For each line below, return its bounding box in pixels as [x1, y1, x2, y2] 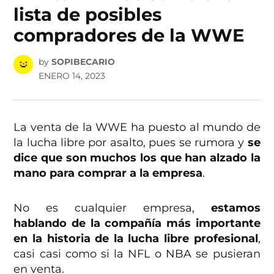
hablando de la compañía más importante [13, 216, 261, 230]
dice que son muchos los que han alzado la [13, 150, 261, 165]
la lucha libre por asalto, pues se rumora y [13, 135, 248, 149]
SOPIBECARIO [51, 56, 115, 67]
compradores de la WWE [13, 24, 245, 46]
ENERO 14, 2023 [38, 70, 105, 81]
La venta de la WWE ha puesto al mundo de [13, 120, 261, 134]
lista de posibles [13, 4, 162, 26]
